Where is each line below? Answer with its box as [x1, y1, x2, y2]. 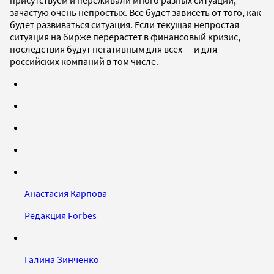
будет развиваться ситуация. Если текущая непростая [10, 18, 239, 31]
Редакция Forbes [24, 209, 97, 221]
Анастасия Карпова [24, 187, 107, 199]
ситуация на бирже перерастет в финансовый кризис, [10, 30, 240, 43]
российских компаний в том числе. [10, 54, 158, 67]
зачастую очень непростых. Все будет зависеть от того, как [10, 6, 261, 18]
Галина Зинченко [24, 253, 99, 265]
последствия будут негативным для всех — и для [10, 42, 217, 55]
